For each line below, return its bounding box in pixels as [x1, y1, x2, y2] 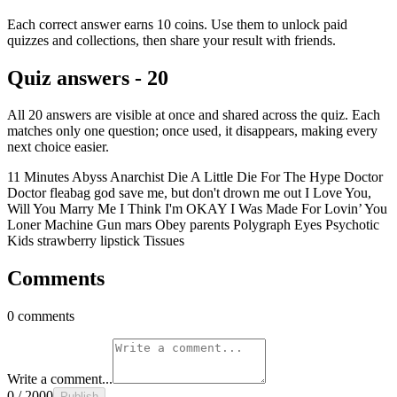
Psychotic [325, 217, 379, 233]
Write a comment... [7, 371, 113, 387]
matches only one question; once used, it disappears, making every [7, 123, 378, 139]
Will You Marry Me [7, 201, 120, 217]
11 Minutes [7, 169, 72, 185]
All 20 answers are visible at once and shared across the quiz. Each [7, 107, 380, 123]
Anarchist [110, 169, 167, 185]
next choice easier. [7, 139, 109, 155]
